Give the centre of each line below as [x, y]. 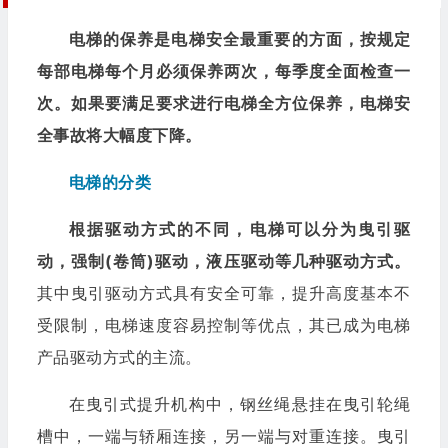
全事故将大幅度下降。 [119, 134]
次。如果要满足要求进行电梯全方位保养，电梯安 [223, 102]
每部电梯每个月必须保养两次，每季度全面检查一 [223, 70]
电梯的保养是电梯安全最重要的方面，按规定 [239, 38]
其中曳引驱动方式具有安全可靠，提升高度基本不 [223, 292]
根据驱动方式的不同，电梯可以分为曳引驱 [239, 228]
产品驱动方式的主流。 [119, 356]
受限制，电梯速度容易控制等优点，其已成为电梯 [223, 324]
